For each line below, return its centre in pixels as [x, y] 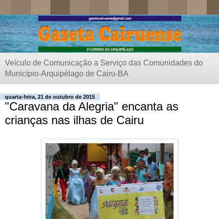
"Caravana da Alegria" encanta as [92, 107]
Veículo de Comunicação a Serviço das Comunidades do [104, 63]
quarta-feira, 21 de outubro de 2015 [50, 97]
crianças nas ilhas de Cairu [74, 120]
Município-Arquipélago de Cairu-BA [67, 74]
